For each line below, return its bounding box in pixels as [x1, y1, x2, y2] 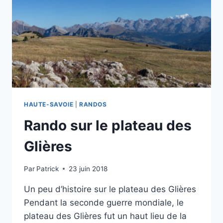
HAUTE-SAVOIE [24, 101, 74, 109]
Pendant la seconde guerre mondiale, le [24, 197, 184, 208]
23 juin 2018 [69, 164, 108, 173]
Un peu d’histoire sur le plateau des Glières [24, 184, 196, 194]
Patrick [36, 164, 59, 173]
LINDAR [74, 56, 101, 65]
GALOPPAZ [74, 4, 114, 12]
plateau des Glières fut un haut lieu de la [24, 211, 187, 221]
